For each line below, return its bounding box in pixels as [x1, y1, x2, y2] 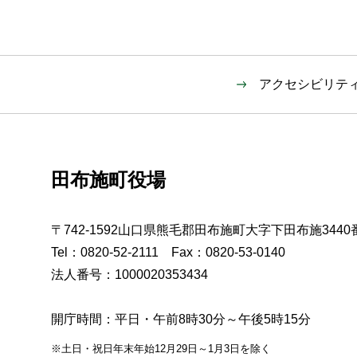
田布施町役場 [51, 168, 166, 190]
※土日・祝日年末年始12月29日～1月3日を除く [51, 342, 271, 355]
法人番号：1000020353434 [51, 267, 208, 281]
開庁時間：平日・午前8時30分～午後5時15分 [51, 312, 311, 326]
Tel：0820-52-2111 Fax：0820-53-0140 [51, 245, 285, 259]
